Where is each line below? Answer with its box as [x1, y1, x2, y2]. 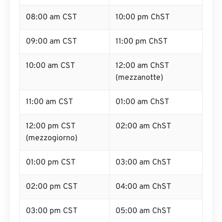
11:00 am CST [26, 97, 73, 107]
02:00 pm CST [26, 182, 77, 192]
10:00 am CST [26, 61, 75, 71]
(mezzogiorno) [26, 133, 77, 143]
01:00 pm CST [26, 158, 75, 167]
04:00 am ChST [115, 182, 171, 192]
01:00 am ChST [115, 97, 169, 107]
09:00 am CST [26, 37, 77, 47]
